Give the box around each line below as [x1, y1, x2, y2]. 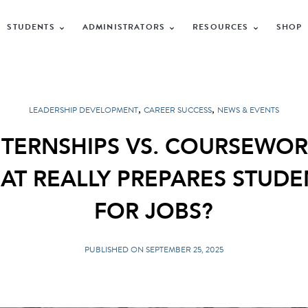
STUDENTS [7, 20, 55, 33]
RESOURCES [192, 20, 249, 33]
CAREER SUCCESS [143, 104, 212, 116]
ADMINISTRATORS [82, 20, 166, 33]
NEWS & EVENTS [217, 104, 279, 116]
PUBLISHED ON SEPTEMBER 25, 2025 [84, 243, 223, 256]
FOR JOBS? [94, 197, 214, 228]
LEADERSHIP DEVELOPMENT [28, 104, 138, 116]
